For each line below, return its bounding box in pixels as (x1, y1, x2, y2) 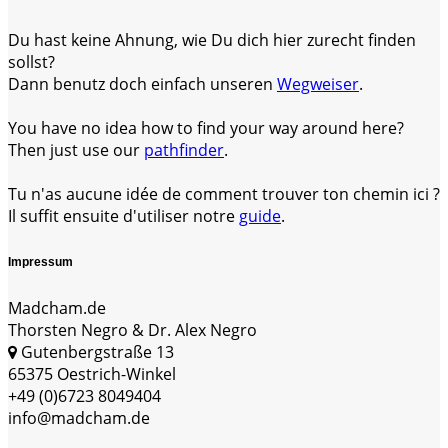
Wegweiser (277, 72, 359, 95)
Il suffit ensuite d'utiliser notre (8, 204, 239, 227)
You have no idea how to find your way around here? (8, 116, 404, 139)
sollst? (8, 50, 55, 73)
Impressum (8, 254, 73, 269)
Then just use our (8, 138, 144, 161)
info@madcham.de (8, 406, 150, 429)
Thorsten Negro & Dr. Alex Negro (8, 318, 257, 341)
